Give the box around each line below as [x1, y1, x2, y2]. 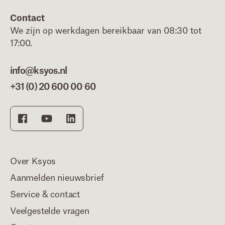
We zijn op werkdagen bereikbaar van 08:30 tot [10, 27, 201, 35]
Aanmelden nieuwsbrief [10, 174, 104, 182]
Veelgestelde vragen [10, 207, 89, 215]
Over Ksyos [10, 157, 56, 166]
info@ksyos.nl [10, 66, 67, 75]
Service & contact [10, 190, 80, 199]
